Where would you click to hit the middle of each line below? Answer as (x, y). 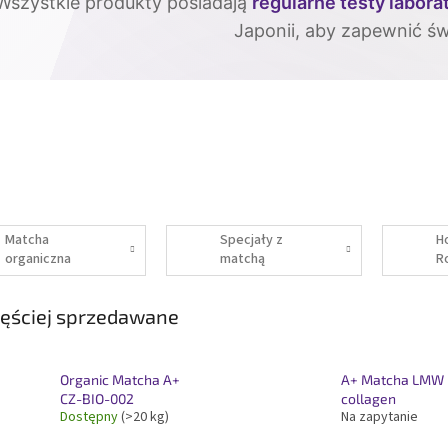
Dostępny (90, 416)
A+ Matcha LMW (392, 379)
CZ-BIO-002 (97, 398)
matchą (243, 259)
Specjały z (252, 240)
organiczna (37, 259)
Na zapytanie (379, 416)
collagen (368, 398)
